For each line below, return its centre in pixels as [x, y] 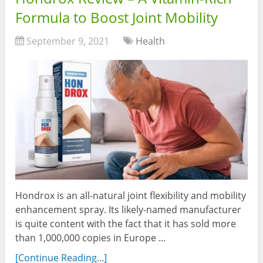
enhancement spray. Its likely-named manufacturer [129, 209]
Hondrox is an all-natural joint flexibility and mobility [131, 195]
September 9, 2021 [68, 41]
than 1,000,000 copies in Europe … [91, 237]
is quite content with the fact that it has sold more [126, 223]
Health [151, 41]
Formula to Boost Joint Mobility [117, 18]
